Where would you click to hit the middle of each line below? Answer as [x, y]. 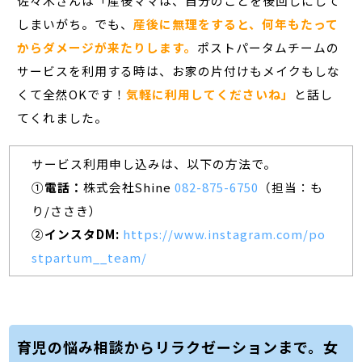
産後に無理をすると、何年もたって [236, 23]
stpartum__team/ [89, 258]
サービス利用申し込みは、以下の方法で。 [154, 164]
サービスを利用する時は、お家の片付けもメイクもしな [179, 70]
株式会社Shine [128, 187]
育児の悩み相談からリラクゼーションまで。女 [178, 347]
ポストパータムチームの [269, 47]
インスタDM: [82, 234]
